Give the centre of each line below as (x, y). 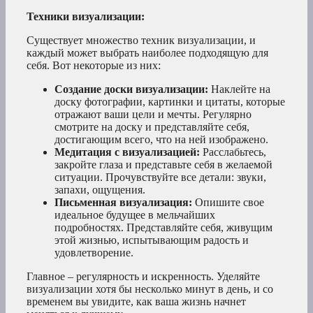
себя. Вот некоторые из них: (94, 66)
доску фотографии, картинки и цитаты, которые (170, 102)
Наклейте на (239, 89)
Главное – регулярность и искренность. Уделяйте (143, 277)
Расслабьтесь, (233, 152)
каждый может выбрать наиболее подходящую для (147, 53)
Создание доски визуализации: (131, 89)
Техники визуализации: (86, 17)
